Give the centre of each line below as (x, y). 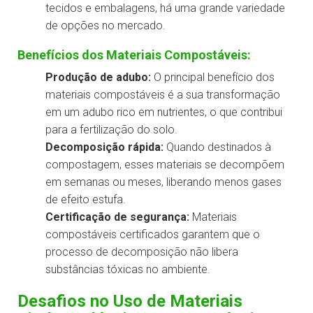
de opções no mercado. (105, 26)
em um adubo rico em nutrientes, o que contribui (164, 112)
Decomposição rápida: (104, 147)
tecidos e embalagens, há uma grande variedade (165, 8)
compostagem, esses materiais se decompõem (165, 165)
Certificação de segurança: (117, 217)
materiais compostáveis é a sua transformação (163, 95)
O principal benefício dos (213, 78)
